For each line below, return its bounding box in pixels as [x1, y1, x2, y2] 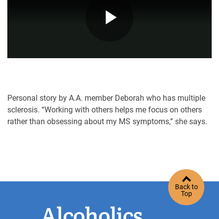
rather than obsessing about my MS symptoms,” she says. [7, 117, 207, 126]
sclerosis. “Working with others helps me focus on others [7, 105, 202, 114]
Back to [175, 183, 198, 191]
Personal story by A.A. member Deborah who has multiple [7, 93, 205, 103]
